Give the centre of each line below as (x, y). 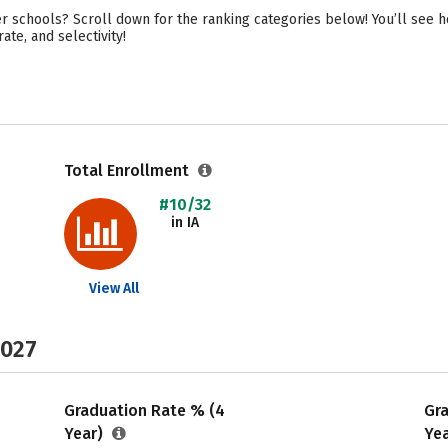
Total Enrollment (128, 170)
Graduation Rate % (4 (144, 410)
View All (113, 288)
